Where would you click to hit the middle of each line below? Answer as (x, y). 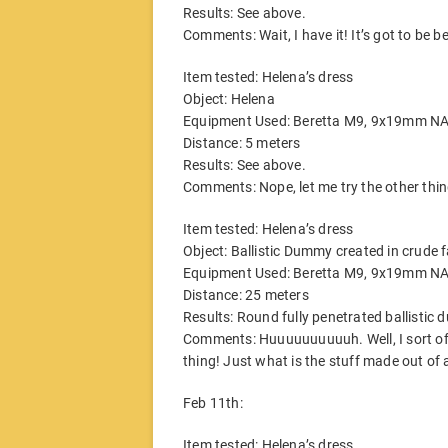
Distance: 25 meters (246, 294)
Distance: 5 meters (242, 142)
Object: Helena (229, 98)
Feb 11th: (213, 402)
